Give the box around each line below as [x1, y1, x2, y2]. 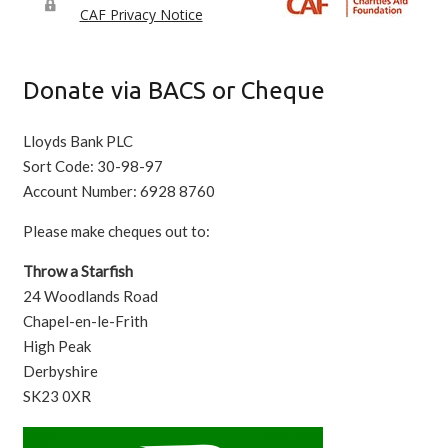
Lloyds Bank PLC [22, 132, 133, 150]
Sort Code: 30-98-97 [22, 157, 163, 175]
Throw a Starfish [22, 262, 133, 280]
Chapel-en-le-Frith [22, 312, 148, 330]
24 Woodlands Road [22, 287, 158, 305]
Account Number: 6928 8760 [22, 182, 215, 200]
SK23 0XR [22, 387, 91, 405]
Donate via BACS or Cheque [22, 76, 325, 104]
